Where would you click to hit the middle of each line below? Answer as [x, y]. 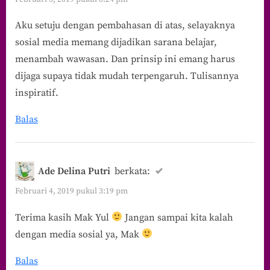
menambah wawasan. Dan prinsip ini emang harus [125, 59]
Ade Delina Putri [74, 171]
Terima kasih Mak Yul [63, 217]
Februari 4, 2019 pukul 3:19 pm [71, 192]
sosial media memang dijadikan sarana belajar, [116, 42]
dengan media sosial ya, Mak [78, 234]
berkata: [132, 171]
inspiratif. [37, 93]
